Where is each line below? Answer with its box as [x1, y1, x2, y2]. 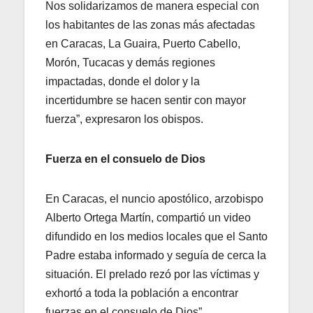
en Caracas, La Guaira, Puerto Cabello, [45, 37, 240, 50]
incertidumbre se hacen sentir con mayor [45, 94, 246, 106]
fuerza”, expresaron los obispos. [45, 112, 203, 125]
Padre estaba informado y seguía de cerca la [45, 249, 266, 261]
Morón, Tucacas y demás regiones [45, 56, 215, 68]
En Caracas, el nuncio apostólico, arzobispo [45, 192, 263, 205]
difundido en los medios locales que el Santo [45, 230, 268, 242]
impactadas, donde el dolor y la [45, 75, 200, 87]
